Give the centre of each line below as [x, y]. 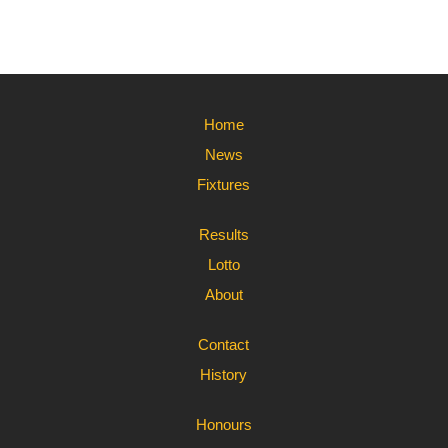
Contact [224, 345]
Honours [223, 425]
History [224, 375]
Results [223, 235]
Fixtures [224, 185]
